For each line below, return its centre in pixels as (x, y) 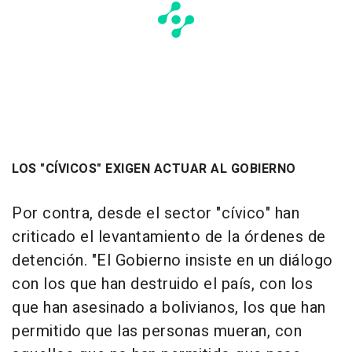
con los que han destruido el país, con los (162, 284)
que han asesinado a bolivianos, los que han (169, 308)
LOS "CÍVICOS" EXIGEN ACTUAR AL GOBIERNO (154, 169)
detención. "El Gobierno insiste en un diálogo (172, 261)
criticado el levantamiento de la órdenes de (169, 237)
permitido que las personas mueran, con (157, 332)
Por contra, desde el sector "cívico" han (156, 214)
